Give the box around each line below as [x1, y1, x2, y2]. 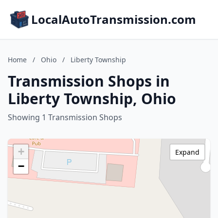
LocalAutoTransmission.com [31, 11, 196, 27]
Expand [175, 147, 200, 157]
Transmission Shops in [8, 71, 170, 91]
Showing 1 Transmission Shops [8, 112, 122, 123]
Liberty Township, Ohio [8, 89, 176, 109]
